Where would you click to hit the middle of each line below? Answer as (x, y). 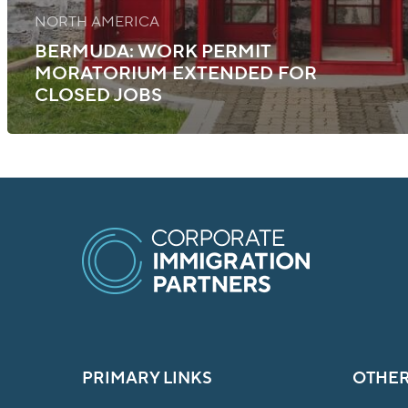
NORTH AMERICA (97, 21)
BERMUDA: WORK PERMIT (153, 51)
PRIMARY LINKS (147, 378)
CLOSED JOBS (98, 95)
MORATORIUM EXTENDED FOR (176, 73)
